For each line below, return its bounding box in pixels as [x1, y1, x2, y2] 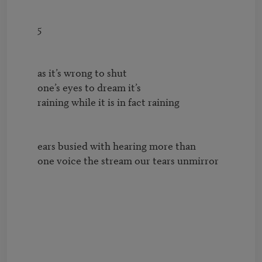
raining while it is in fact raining [19, 94, 37, 109]
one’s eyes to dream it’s [19, 80, 37, 95]
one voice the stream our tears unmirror [19, 153, 37, 168]
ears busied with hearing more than [19, 138, 37, 153]
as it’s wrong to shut [19, 65, 37, 80]
